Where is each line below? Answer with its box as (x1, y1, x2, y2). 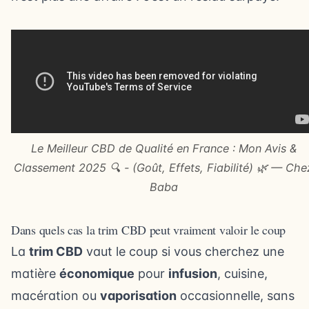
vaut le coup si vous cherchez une (83, 244, 284, 259)
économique (59, 266, 134, 281)
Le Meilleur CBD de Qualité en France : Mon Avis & (30, 141, 297, 155)
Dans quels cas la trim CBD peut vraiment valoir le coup (11, 221, 286, 238)
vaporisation (100, 288, 177, 303)
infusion (168, 266, 217, 281)
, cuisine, (217, 266, 268, 281)
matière (11, 266, 59, 281)
